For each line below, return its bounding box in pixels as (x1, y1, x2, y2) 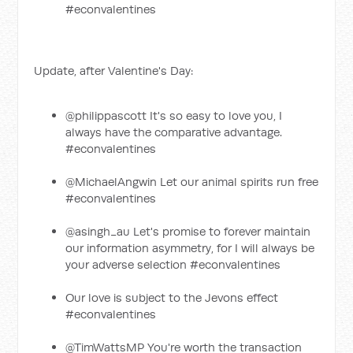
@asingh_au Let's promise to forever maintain (65, 224, 311, 239)
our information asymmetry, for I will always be (65, 240, 315, 255)
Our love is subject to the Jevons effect (65, 290, 279, 305)
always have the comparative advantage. (65, 124, 283, 139)
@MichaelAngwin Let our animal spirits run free (65, 174, 319, 189)
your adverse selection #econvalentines (65, 257, 281, 272)
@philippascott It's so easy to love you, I (65, 108, 283, 123)
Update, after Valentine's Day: (34, 63, 194, 78)
